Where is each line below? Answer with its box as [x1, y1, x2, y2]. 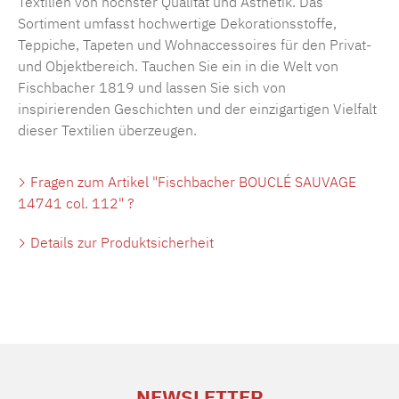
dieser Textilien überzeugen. [18, 120, 197, 139]
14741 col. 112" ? [18, 193, 134, 212]
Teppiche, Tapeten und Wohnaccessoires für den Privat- [18, 35, 371, 53]
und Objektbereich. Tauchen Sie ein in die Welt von [18, 56, 338, 75]
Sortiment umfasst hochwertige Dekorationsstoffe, [18, 13, 337, 32]
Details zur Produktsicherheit [27, 232, 214, 251]
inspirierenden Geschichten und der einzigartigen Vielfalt [18, 99, 377, 118]
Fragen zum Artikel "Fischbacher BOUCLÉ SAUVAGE [27, 172, 356, 191]
